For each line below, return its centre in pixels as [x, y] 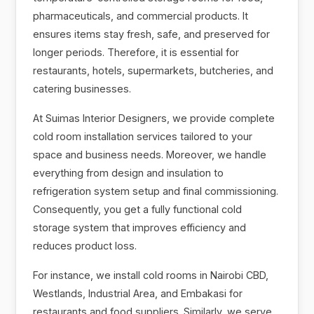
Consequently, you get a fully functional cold [138, 209]
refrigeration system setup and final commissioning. [156, 191]
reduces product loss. [85, 245]
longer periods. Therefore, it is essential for [136, 52]
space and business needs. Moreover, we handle [150, 154]
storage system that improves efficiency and [140, 227]
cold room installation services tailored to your [143, 136]
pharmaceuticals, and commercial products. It [141, 15]
